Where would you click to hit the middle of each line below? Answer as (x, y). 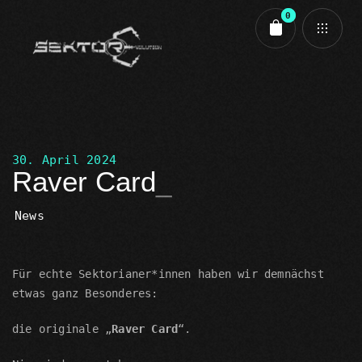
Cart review (67, 93)
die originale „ (62, 329)
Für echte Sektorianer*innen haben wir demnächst (168, 274)
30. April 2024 (64, 160)
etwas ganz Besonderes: (85, 293)
